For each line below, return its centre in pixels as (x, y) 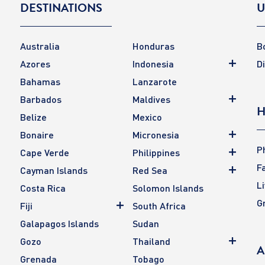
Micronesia (156, 134)
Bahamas (40, 81)
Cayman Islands (54, 170)
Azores (35, 63)
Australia (40, 46)
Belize (33, 117)
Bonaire (37, 134)
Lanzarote (155, 81)
